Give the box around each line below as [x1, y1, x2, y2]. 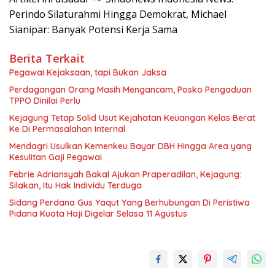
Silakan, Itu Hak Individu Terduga [9, 180, 142, 191]
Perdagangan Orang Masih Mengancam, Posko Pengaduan [9, 84, 252, 95]
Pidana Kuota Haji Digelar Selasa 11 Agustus [9, 208, 187, 219]
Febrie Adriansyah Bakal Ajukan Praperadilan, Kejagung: [9, 169, 241, 180]
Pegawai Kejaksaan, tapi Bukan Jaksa [9, 67, 166, 78]
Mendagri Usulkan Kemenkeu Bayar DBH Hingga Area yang [9, 141, 252, 152]
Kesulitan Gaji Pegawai [9, 152, 102, 163]
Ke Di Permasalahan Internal [9, 123, 125, 134]
